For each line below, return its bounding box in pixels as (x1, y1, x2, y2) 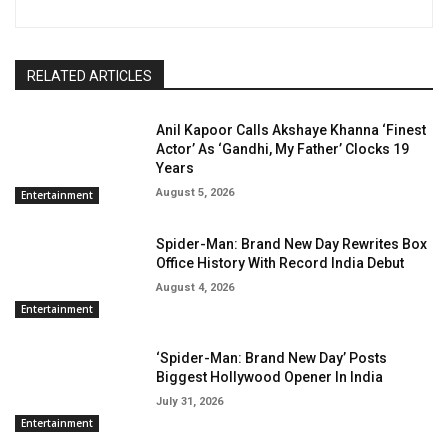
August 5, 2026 (156, 186, 235, 200)
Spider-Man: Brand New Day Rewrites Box (156, 236, 428, 253)
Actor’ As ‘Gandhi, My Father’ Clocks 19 (156, 141, 410, 158)
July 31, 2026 (156, 395, 224, 409)
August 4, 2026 (156, 281, 235, 295)
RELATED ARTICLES (27, 68, 152, 85)
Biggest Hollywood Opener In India (156, 369, 384, 386)
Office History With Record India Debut (156, 255, 405, 272)
